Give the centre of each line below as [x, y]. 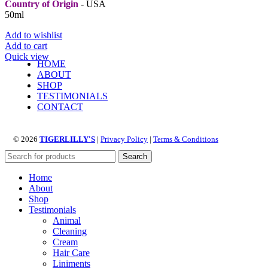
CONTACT [60, 107]
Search [135, 157]
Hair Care [71, 253]
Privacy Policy [124, 139]
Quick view [27, 57]
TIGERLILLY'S [67, 139]
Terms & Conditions [186, 139]
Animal [67, 221]
